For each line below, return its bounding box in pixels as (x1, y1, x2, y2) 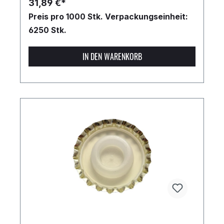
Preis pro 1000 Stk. (28, 12, 105, 22)
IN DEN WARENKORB (82, 50, 142, 63)
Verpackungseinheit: (105, 12, 188, 22)
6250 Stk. (28, 25, 66, 35)
